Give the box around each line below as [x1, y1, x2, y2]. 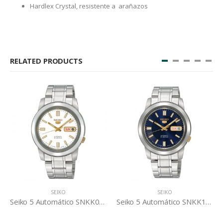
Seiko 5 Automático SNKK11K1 [124, 196, 130, 207]
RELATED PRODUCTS [10, 55, 83, 66]
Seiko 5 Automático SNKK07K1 [17, 196, 23, 207]
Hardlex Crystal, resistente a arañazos [30, 1, 148, 10]
